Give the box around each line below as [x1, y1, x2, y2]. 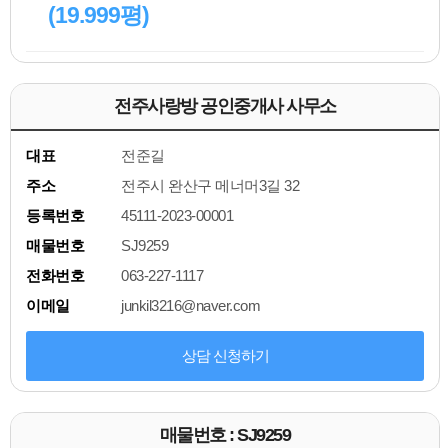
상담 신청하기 [181, 347, 269, 365]
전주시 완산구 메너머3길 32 [121, 177, 299, 195]
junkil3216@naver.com [121, 297, 260, 315]
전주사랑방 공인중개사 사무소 [114, 96, 336, 117]
